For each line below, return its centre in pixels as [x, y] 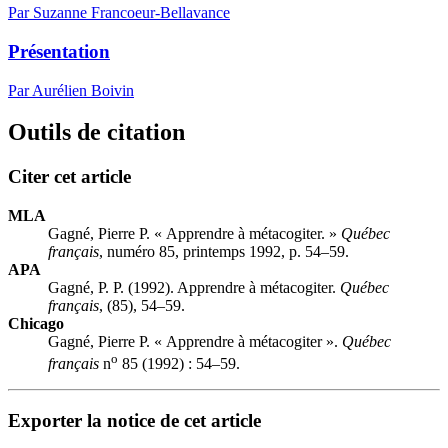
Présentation [59, 51]
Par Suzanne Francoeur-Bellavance [119, 13]
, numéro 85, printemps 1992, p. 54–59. [224, 252]
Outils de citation [96, 132]
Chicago [36, 324]
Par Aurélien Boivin [71, 90]
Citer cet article [69, 177]
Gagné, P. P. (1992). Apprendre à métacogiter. [194, 288]
